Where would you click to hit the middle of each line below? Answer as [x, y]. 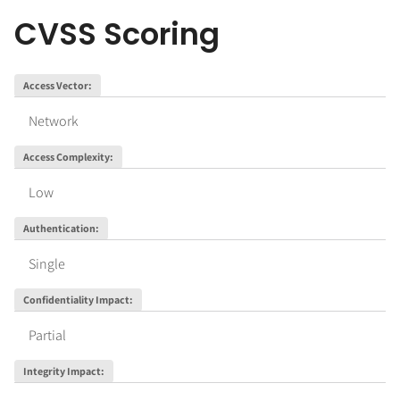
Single [47, 264]
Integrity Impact [62, 371]
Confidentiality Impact [76, 300]
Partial [47, 336]
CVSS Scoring [117, 35]
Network [54, 121]
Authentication [59, 229]
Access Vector [55, 86]
